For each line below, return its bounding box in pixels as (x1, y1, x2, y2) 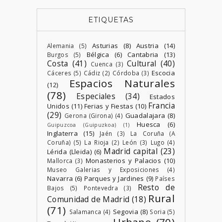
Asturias (92, 41, 118, 50)
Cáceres (47, 68, 72, 77)
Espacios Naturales (69, 76, 175, 90)
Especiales (76, 90, 116, 102)
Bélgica (86, 50, 109, 59)
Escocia (151, 68, 175, 77)
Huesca (136, 119, 161, 129)
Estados (149, 92, 175, 101)
